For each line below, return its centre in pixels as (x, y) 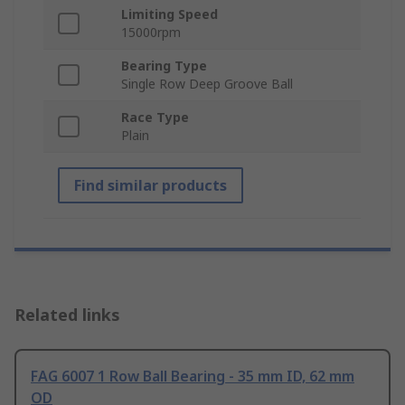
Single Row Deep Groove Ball (207, 84)
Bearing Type (164, 66)
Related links (67, 315)
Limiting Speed (170, 14)
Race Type (155, 118)
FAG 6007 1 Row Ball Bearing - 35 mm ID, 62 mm (193, 377)
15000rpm (151, 33)
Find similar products (151, 186)
